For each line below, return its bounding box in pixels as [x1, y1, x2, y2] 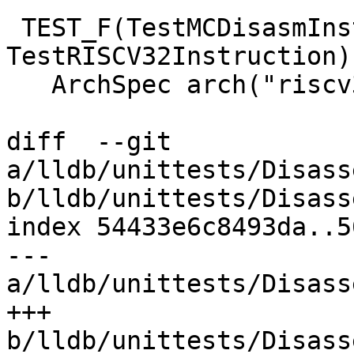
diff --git [6, 127, 171, 156]
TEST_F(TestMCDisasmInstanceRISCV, [6, 13, 21, 43]
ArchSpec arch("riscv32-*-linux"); [6, 70, 51, 100]
